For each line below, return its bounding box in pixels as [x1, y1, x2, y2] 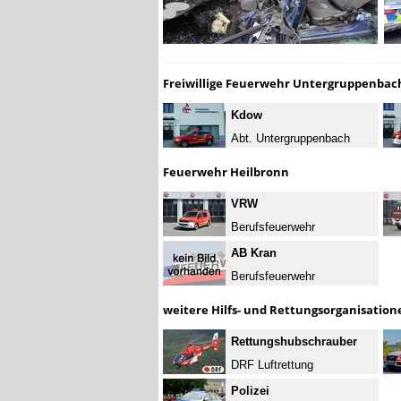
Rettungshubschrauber [231, 334, 357, 349]
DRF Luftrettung [231, 357, 313, 372]
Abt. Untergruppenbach [231, 131, 350, 146]
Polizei [231, 383, 269, 398]
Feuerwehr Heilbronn [163, 164, 289, 181]
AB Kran [231, 245, 277, 260]
